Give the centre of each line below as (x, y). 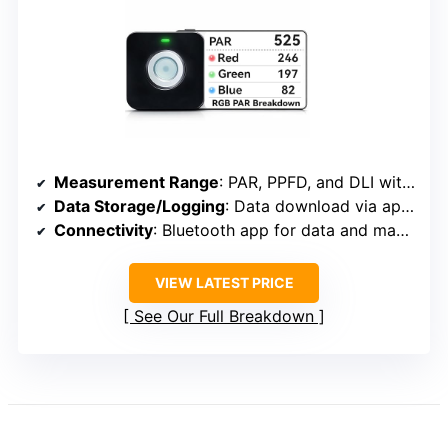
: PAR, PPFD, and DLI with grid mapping (310, 182)
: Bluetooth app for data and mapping (274, 230)
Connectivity (103, 230)
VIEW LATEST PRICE (224, 283)
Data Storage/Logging (139, 206)
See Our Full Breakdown (224, 316)
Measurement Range (136, 182)
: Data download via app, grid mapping (313, 206)
